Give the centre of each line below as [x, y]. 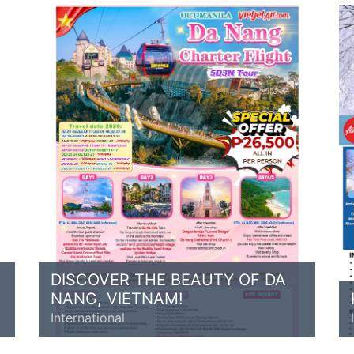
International [88, 318]
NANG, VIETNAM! [117, 299]
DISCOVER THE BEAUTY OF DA [168, 280]
